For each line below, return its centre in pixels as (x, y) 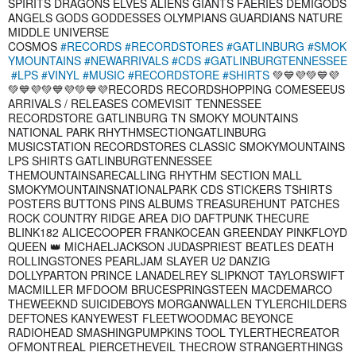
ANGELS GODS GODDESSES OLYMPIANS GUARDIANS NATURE (175, 17)
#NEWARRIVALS (126, 60)
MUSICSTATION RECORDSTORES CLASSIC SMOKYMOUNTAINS (176, 146)
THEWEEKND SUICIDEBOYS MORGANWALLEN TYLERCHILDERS (177, 303)
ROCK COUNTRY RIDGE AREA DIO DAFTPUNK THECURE (159, 217)
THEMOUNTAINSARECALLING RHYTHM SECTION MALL (155, 174)
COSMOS (34, 46)
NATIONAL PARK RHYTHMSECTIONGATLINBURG (137, 132)
